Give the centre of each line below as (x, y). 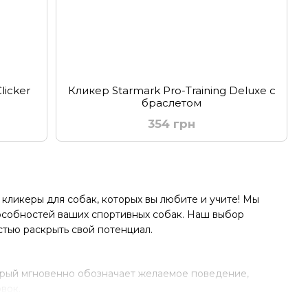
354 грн (172, 124)
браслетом (172, 103)
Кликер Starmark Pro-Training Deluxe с (172, 90)
